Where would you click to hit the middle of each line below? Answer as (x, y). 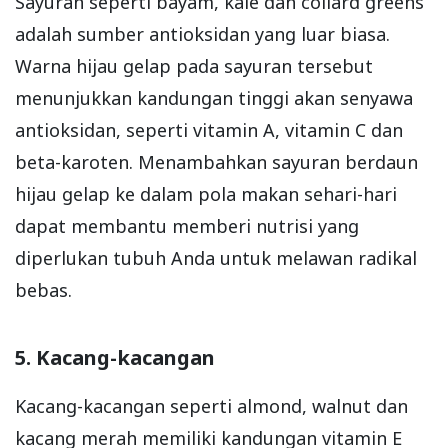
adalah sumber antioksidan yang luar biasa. (202, 33)
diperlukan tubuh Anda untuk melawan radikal (216, 257)
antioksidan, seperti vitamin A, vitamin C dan (209, 129)
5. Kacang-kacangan (115, 357)
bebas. (43, 289)
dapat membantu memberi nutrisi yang (187, 225)
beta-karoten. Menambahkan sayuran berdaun (216, 161)
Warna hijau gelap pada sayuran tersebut (194, 65)
